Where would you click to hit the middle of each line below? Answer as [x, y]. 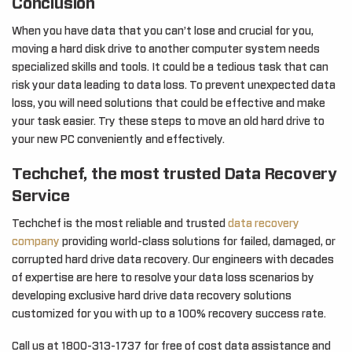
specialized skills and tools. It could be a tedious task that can [170, 67]
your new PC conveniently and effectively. [118, 139]
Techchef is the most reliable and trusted [120, 224]
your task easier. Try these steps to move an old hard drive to [168, 121]
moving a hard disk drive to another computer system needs [166, 49]
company [36, 242]
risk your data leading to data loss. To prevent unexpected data [174, 85]
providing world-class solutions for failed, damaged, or [198, 242]
